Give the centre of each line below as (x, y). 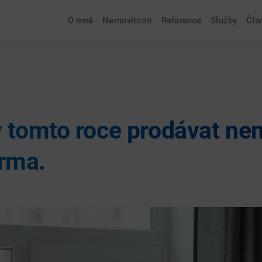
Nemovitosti (127, 20)
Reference (181, 20)
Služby (224, 20)
